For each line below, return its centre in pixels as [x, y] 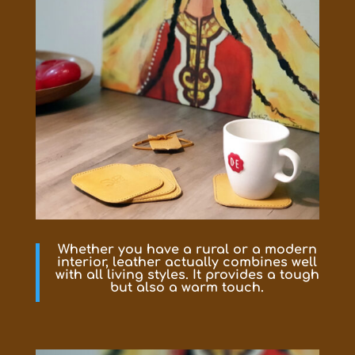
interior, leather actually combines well [187, 262]
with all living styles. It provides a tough [187, 275]
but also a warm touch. [187, 287]
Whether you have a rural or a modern [187, 249]
